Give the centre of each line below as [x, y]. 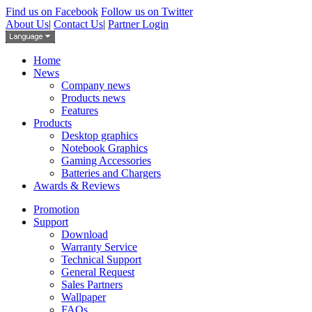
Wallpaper [84, 297]
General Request [98, 272]
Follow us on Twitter [147, 11]
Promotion [56, 209]
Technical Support [101, 259]
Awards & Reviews [77, 186]
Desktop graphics [100, 135]
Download [85, 234]
